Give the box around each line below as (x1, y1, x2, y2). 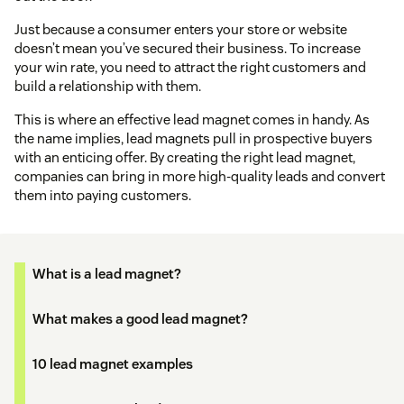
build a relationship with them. (14, 78, 201, 96)
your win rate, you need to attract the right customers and (14, 59, 366, 77)
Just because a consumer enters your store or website (14, 21, 347, 39)
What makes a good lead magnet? (32, 310, 248, 328)
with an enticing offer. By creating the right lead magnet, (14, 149, 355, 167)
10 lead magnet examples (32, 355, 193, 373)
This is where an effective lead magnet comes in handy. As (14, 111, 370, 129)
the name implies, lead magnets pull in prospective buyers (14, 130, 372, 148)
